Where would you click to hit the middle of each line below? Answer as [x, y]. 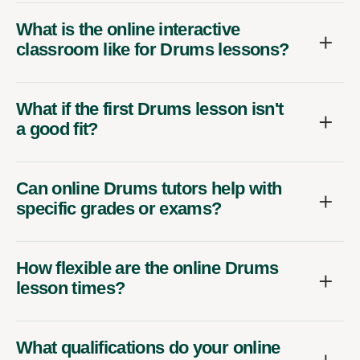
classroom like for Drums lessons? [153, 50]
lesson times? [71, 288]
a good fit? [57, 129]
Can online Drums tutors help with [149, 189]
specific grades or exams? [119, 209]
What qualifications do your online [148, 348]
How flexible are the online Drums [147, 268]
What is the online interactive [128, 30]
